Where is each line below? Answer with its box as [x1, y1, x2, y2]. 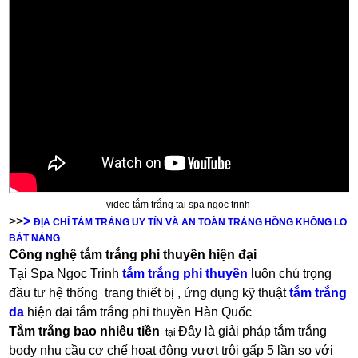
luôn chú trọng [251, 267, 332, 281]
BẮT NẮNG [9, 233, 61, 245]
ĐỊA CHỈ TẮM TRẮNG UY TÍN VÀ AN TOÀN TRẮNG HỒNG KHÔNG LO [34, 217, 348, 229]
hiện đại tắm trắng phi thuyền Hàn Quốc [27, 305, 256, 320]
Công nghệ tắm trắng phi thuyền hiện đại [9, 248, 261, 262]
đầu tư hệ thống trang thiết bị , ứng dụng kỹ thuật [9, 286, 290, 300]
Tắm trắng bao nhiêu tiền [9, 324, 164, 339]
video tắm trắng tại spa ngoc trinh [105, 199, 253, 211]
